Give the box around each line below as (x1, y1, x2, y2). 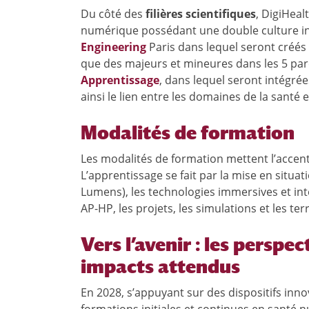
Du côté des (81, 6, 146, 21)
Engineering (81, 39, 146, 54)
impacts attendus (81, 255, 240, 277)
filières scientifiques (146, 6, 256, 21)
